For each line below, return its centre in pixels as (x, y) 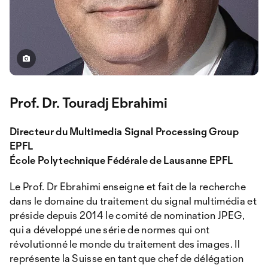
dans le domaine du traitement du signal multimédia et (133, 201)
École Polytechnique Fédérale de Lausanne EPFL (121, 160)
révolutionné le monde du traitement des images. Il (125, 244)
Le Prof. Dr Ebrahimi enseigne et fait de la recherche (128, 186)
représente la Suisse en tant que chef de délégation (127, 258)
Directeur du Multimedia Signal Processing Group (124, 131)
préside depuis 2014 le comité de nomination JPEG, (127, 215)
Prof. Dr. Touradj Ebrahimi (89, 103)
